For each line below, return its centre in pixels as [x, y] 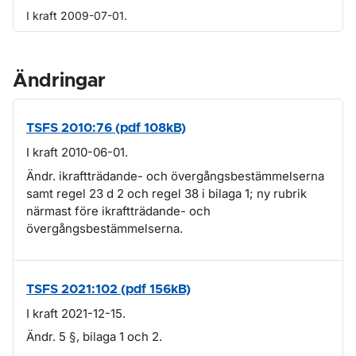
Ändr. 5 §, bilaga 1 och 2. [94, 337]
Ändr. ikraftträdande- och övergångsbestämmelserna [175, 176]
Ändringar [59, 81]
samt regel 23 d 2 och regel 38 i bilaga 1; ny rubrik [166, 193]
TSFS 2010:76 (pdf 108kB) [106, 128]
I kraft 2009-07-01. [77, 15]
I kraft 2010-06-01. [77, 152]
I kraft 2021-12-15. [76, 313]
